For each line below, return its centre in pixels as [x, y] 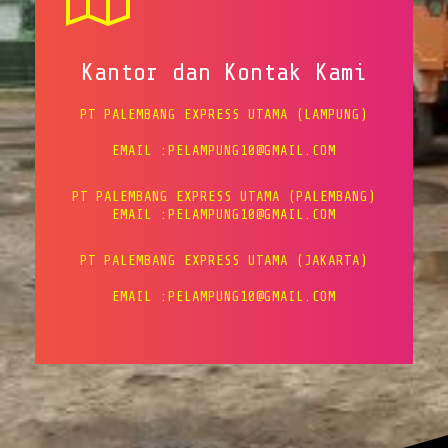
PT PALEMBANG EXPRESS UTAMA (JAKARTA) [224, 260]
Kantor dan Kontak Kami [224, 72]
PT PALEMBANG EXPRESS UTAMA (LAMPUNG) [224, 114]
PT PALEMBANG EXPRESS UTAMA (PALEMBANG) [224, 196]
